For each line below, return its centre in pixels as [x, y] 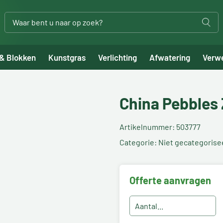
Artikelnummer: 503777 [160, 127]
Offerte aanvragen [170, 180]
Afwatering [170, 57]
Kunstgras [67, 57]
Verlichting [117, 57]
